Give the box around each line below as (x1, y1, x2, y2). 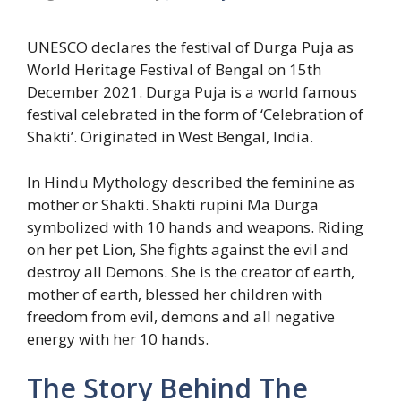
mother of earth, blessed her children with (27, 283, 322, 304)
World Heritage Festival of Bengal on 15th (27, 59, 321, 81)
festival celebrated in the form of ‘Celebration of (27, 104, 363, 125)
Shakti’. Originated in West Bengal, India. (27, 126, 313, 148)
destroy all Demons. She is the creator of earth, (27, 260, 354, 282)
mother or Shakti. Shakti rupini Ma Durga (27, 193, 319, 215)
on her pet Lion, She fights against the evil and (27, 238, 349, 260)
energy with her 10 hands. (27, 328, 216, 349)
